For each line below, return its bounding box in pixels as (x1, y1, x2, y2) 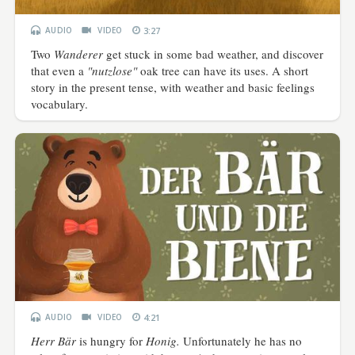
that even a (31, 63, 88, 79)
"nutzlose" (87, 63, 138, 79)
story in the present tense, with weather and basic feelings (31, 79, 315, 96)
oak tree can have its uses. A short (137, 63, 309, 79)
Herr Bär (31, 333, 77, 349)
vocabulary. (31, 96, 89, 113)
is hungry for (76, 333, 147, 349)
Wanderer (54, 46, 104, 63)
